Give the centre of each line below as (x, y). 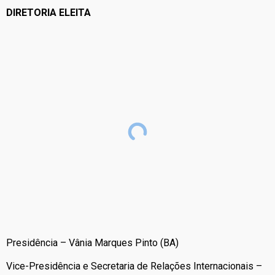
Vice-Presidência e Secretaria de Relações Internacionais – (134, 266)
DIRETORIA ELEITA (48, 13)
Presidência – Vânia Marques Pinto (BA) (92, 242)
